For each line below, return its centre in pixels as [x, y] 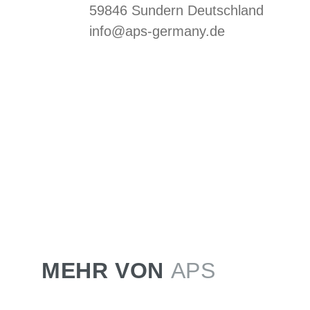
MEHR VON [106, 271]
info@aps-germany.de [157, 31]
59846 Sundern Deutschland [176, 11]
